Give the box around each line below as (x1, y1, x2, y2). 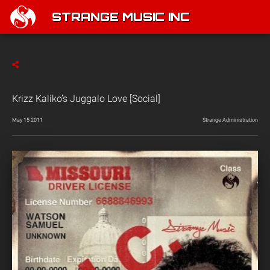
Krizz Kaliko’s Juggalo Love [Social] (12, 93, 160, 104)
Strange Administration (202, 117, 258, 123)
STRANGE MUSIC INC (52, 12, 190, 24)
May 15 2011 (12, 117, 43, 123)
